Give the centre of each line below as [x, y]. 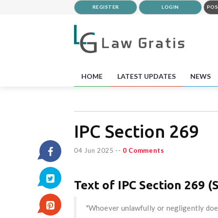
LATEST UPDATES [146, 76]
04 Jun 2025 [94, 150]
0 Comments [143, 150]
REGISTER [106, 7]
